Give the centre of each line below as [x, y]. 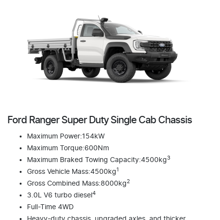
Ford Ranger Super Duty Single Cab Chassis [100, 120]
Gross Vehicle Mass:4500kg [72, 172]
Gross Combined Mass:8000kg [77, 184]
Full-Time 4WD [50, 207]
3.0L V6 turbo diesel [60, 195]
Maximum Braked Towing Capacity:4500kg [97, 160]
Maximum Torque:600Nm [68, 148]
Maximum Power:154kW [66, 137]
